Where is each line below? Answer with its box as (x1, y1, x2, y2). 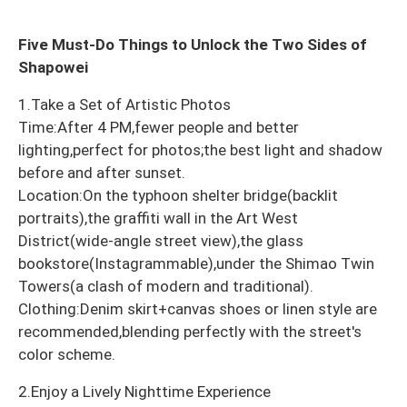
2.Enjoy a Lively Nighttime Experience (18, 382, 271, 401)
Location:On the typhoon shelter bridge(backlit (18, 185, 338, 204)
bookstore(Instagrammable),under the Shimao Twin (18, 253, 374, 273)
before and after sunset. (18, 163, 185, 182)
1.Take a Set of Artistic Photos (18, 94, 231, 114)
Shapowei (18, 57, 88, 76)
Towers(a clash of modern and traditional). (18, 276, 313, 295)
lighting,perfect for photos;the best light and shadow (18, 140, 382, 159)
